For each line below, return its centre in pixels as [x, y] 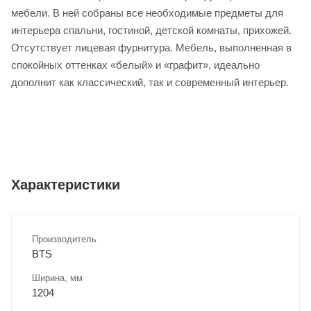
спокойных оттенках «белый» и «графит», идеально [135, 65]
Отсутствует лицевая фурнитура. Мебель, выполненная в [151, 47]
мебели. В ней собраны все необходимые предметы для [147, 12]
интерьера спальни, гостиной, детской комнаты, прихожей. [151, 30]
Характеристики [66, 184]
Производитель [64, 239]
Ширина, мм [57, 278]
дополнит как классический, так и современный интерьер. [150, 82]
